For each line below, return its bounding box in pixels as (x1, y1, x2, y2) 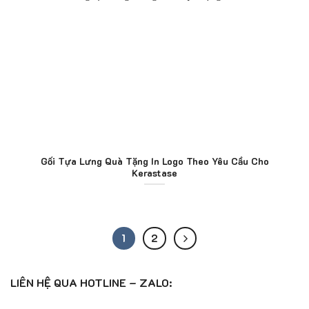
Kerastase (132, 167, 177, 179)
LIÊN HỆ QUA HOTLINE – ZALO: (10, 275, 172, 290)
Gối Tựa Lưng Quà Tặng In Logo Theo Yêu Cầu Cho (40, 155, 269, 168)
